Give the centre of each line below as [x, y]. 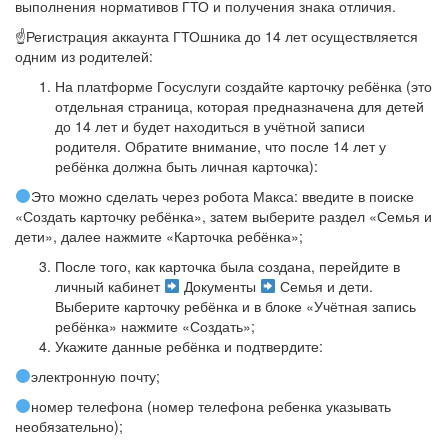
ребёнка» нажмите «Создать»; [155, 326]
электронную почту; [95, 376]
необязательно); [69, 426]
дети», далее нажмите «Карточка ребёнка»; [159, 236]
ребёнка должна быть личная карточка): [186, 166]
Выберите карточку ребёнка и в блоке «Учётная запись [235, 306]
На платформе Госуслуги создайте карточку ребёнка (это [243, 86]
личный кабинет [109, 286]
